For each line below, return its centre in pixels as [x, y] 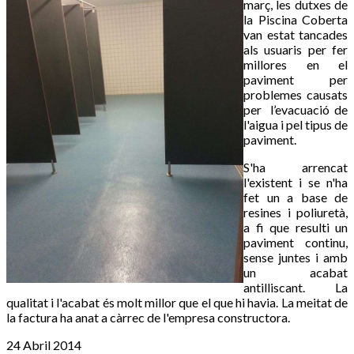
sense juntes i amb [296, 258]
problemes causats [296, 95]
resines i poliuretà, [296, 213]
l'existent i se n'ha [296, 183]
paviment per [296, 80]
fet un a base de [296, 198]
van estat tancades [296, 35]
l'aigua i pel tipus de [296, 125]
